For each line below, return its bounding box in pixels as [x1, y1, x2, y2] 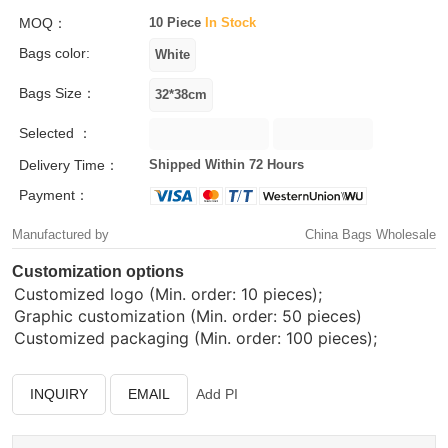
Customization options [12, 263, 184, 280]
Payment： [19, 187, 89, 203]
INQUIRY [30, 386, 88, 402]
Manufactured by [12, 227, 109, 242]
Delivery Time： [19, 157, 119, 173]
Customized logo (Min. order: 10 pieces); [14, 284, 322, 304]
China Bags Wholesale [305, 227, 436, 242]
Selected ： [19, 125, 92, 141]
